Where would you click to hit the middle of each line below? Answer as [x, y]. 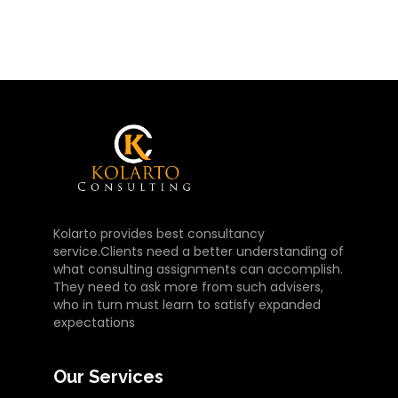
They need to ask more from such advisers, [188, 287]
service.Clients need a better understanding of [198, 252]
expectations [94, 323]
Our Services [108, 377]
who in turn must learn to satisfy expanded [187, 305]
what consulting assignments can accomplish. [198, 270]
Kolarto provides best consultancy [159, 234]
